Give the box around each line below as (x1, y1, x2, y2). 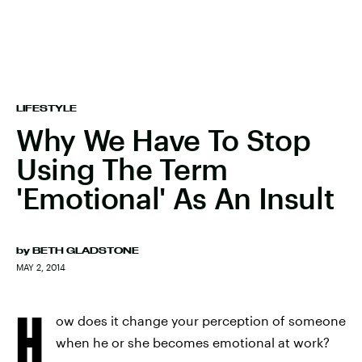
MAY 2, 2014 (16, 262, 65, 272)
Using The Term (16, 152, 228, 186)
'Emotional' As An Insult (16, 181, 335, 215)
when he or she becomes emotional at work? (56, 335, 330, 350)
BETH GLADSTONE (32, 246, 139, 255)
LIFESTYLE (16, 103, 77, 113)
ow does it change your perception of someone (56, 313, 346, 328)
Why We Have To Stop (16, 123, 311, 157)
